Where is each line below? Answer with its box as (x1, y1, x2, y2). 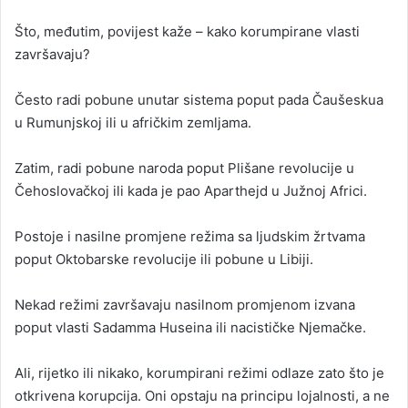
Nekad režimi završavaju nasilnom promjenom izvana (15, 296, 355, 314)
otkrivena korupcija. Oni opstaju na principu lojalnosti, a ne (15, 387, 390, 405)
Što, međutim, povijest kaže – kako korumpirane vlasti (15, 23, 360, 41)
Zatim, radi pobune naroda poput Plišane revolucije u (15, 159, 354, 178)
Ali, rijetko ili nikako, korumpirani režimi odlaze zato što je (15, 364, 384, 382)
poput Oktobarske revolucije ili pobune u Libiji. (15, 250, 313, 269)
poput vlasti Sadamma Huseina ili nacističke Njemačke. (15, 319, 366, 337)
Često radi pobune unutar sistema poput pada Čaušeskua (15, 91, 383, 109)
